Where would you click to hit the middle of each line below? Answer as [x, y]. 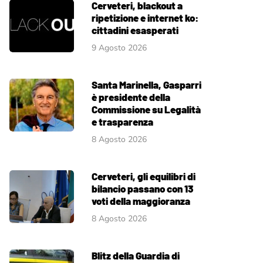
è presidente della [131, 97]
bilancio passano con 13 [142, 188]
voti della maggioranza [141, 200]
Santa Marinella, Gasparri [146, 84]
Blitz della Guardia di [136, 255]
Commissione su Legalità [146, 109]
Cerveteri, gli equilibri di [144, 176]
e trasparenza [122, 121]
